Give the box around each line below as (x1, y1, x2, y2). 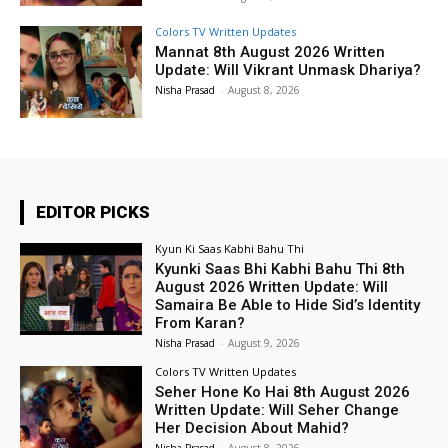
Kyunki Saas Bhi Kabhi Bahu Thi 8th (155, 260, 406, 279)
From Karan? (155, 314, 246, 333)
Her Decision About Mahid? (155, 419, 350, 438)
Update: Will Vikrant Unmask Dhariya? (155, 61, 422, 80)
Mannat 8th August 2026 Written (155, 43, 386, 62)
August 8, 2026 (228, 83, 301, 98)
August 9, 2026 (228, 336, 301, 351)
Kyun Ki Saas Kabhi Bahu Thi (155, 241, 305, 257)
